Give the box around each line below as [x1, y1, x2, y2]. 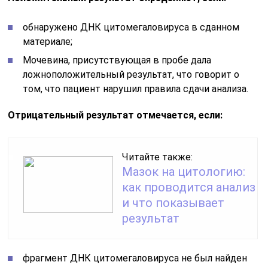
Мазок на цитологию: [122, 165, 246, 179]
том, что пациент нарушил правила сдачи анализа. [23, 83, 249, 95]
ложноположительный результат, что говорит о [23, 69, 240, 80]
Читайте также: [122, 151, 193, 163]
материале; [23, 36, 73, 47]
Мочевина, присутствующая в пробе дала [23, 54, 212, 66]
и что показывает [122, 196, 225, 210]
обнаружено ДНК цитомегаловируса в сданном [23, 22, 240, 33]
